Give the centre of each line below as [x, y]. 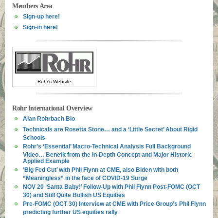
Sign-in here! [40, 27]
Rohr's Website [54, 82]
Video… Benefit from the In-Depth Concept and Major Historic [108, 154]
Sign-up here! [41, 17]
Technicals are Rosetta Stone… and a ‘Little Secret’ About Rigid [110, 129]
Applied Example [46, 160]
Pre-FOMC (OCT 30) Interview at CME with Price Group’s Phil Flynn [114, 204]
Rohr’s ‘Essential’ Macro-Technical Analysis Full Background [107, 146]
